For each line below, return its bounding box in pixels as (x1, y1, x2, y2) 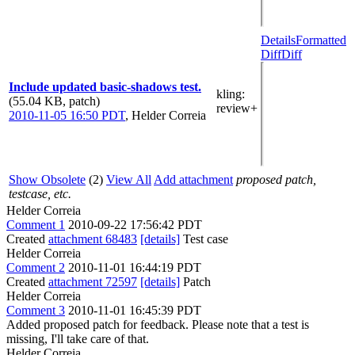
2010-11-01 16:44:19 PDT (68, 260, 201, 274)
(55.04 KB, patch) (9, 94, 100, 108)
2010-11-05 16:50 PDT (9, 108, 125, 122)
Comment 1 (6, 217, 65, 231)
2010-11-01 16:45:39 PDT (68, 303, 201, 317)
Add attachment (154, 172, 233, 186)
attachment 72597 (48, 274, 137, 288)
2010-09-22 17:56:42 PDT (68, 217, 202, 231)
